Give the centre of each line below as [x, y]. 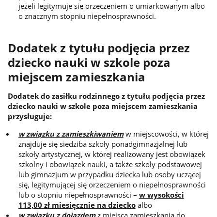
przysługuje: [30, 116]
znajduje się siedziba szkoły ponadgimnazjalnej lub [103, 144]
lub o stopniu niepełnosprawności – [78, 194]
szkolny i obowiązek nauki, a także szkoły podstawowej [110, 164]
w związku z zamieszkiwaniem [71, 133]
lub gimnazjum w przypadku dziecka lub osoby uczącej [109, 174]
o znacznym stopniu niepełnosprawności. [87, 16]
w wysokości [161, 194]
